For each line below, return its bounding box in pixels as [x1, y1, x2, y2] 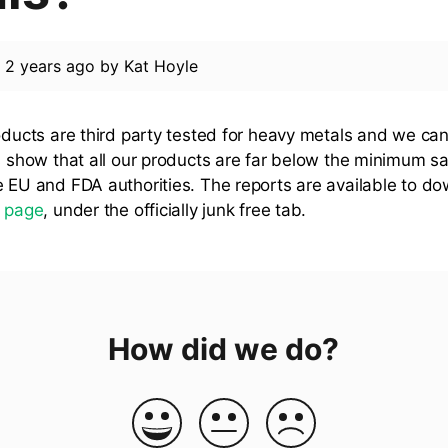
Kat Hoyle [123, 56, 198, 77]
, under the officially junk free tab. [43, 200, 307, 221]
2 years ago [4, 56, 95, 77]
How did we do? [108, 331, 340, 368]
